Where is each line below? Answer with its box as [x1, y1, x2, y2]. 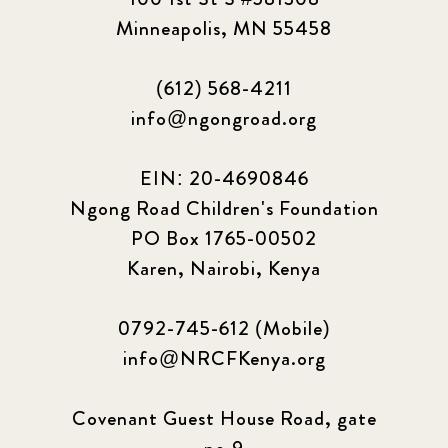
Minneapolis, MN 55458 [116, 13, 332, 43]
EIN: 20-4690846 [139, 163, 309, 193]
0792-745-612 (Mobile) [117, 313, 331, 343]
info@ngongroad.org [131, 103, 317, 133]
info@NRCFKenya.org [122, 343, 326, 373]
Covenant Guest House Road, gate [71, 403, 377, 433]
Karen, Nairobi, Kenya [127, 253, 321, 283]
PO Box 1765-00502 [131, 223, 317, 253]
